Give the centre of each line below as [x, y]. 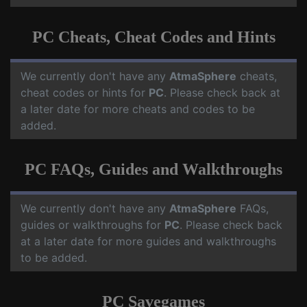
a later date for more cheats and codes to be [138, 109]
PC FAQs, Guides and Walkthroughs [153, 169]
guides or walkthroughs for [93, 225]
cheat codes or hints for [85, 93]
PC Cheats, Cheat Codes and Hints [153, 37]
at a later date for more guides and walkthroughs [148, 241]
